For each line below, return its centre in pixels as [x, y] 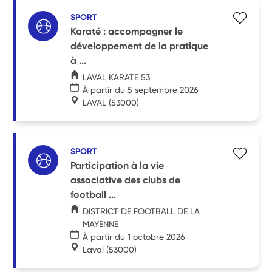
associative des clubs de [126, 180]
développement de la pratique [140, 46]
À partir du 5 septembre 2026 [141, 90]
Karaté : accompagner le [127, 31]
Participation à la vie [117, 165]
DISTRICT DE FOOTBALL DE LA [141, 211]
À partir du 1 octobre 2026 [134, 236]
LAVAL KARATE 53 [117, 77]
